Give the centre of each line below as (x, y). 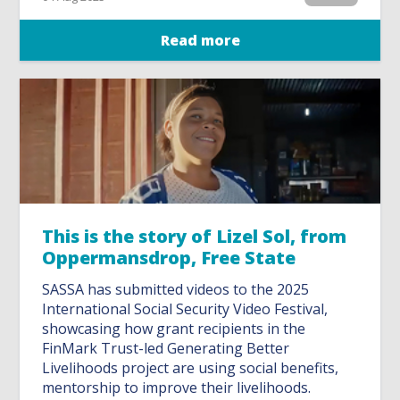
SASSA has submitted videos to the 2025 (176, 290)
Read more (200, 41)
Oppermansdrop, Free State (169, 258)
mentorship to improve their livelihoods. (177, 388)
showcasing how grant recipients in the (174, 329)
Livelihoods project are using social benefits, (191, 368)
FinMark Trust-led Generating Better (166, 349)
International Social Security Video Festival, (185, 309)
